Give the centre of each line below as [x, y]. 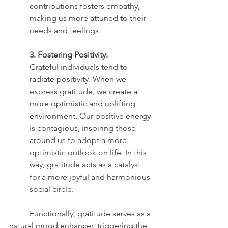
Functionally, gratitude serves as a [19, 213]
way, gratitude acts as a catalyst [86, 164]
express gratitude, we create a [84, 91]
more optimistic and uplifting [83, 103]
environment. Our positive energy [91, 116]
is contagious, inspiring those [84, 128]
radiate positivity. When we [79, 79]
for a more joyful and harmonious [91, 177]
